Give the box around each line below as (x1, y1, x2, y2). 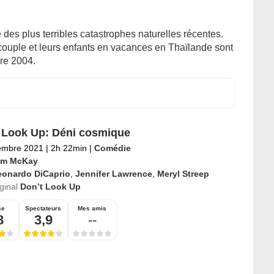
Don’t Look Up (20, 182, 81, 192)
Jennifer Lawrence (75, 169, 152, 179)
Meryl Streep (157, 169, 209, 179)
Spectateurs (25, 205, 61, 212)
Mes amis (78, 205, 106, 212)
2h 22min (48, 143, 89, 154)
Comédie (94, 143, 131, 154)
